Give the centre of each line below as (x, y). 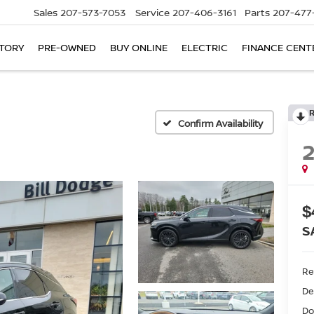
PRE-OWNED (67, 48)
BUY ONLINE (139, 48)
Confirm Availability (220, 123)
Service (152, 13)
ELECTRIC (205, 48)
